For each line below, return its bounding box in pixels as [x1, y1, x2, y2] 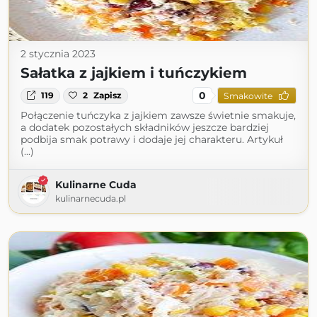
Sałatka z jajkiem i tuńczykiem [21, 64, 247, 82]
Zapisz [93, 90, 122, 101]
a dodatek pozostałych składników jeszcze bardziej [21, 121, 269, 134]
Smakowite [223, 90, 272, 101]
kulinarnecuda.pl [55, 193, 126, 204]
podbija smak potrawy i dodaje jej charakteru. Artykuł [21, 133, 283, 146]
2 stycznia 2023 [21, 47, 96, 61]
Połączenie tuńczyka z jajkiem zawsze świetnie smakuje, [21, 109, 296, 122]
